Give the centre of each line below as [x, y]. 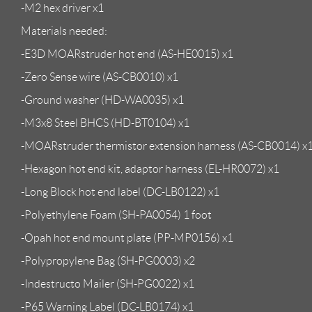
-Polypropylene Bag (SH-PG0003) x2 [108, 260]
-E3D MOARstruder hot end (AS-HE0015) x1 [127, 54]
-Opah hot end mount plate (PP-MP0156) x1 [127, 237]
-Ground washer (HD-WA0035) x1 [102, 100]
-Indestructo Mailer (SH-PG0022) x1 [108, 283]
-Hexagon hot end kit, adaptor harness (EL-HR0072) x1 [150, 169]
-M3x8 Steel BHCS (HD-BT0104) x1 [105, 123]
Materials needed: [64, 31]
